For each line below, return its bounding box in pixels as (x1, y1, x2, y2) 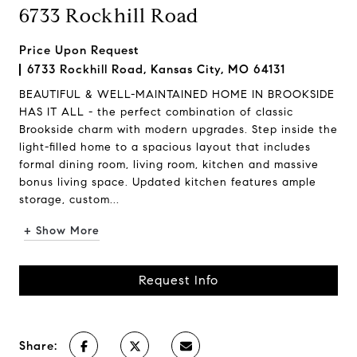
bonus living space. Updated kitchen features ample (19, 175, 316, 189)
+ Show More (24, 224, 100, 237)
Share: (19, 339, 57, 353)
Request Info (139, 273, 218, 288)
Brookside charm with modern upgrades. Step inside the (19, 123, 338, 136)
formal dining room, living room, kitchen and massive (19, 158, 319, 171)
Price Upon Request (19, 43, 139, 57)
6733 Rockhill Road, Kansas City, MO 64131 (27, 62, 285, 76)
